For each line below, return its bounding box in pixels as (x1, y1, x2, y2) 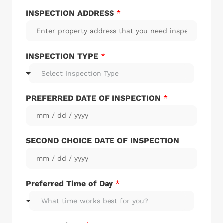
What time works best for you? (41, 197, 148, 205)
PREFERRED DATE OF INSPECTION (26, 93, 163, 103)
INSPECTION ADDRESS (26, 8, 116, 18)
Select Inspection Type (41, 69, 119, 78)
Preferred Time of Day (26, 179, 115, 189)
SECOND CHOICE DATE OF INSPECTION (26, 136, 179, 146)
